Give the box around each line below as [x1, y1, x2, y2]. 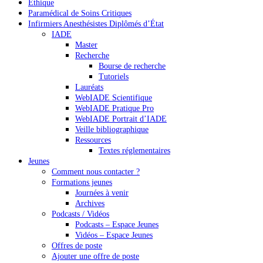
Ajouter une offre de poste [52, 251, 139, 261]
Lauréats [75, 82, 103, 92]
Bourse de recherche [99, 61, 166, 70]
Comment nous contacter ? [52, 167, 140, 176]
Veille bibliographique [75, 124, 149, 134]
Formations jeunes [52, 177, 112, 187]
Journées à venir [75, 188, 129, 197]
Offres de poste [52, 241, 102, 250]
